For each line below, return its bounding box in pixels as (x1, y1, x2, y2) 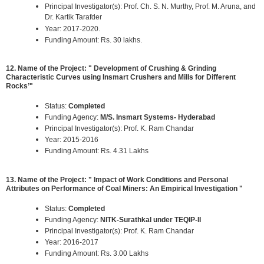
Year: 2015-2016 (45, 136, 98, 144)
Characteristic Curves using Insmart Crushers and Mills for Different (6, 73, 236, 82)
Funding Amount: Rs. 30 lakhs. (45, 35, 142, 44)
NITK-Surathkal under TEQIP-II (100, 216, 201, 225)
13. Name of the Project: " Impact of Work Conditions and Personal (6, 175, 228, 184)
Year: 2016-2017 (45, 238, 98, 247)
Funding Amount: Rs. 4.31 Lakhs (45, 147, 148, 156)
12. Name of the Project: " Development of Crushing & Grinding (6, 64, 216, 73)
